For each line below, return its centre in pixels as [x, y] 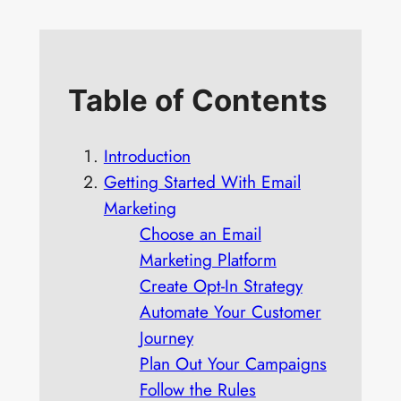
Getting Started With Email [202, 182]
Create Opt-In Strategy [221, 286]
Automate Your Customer [230, 312]
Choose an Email [200, 234]
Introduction [147, 156]
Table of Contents [197, 101]
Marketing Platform [208, 260]
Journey [166, 338]
